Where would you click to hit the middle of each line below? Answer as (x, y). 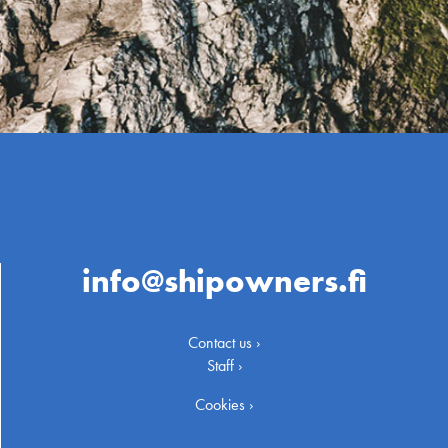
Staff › (224, 366)
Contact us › (224, 343)
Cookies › (224, 405)
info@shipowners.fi (224, 282)
